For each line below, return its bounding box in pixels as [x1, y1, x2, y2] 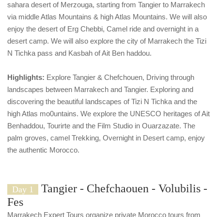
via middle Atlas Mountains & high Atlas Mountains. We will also [7, 12, 207, 21]
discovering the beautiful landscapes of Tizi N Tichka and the [7, 97, 197, 106]
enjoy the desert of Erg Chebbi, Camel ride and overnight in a [7, 24, 199, 33]
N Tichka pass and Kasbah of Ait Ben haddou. [7, 48, 152, 57]
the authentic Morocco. [7, 145, 79, 154]
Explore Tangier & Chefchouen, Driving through [45, 73, 194, 81]
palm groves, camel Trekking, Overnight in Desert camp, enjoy [7, 133, 205, 142]
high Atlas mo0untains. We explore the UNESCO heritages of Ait [7, 109, 210, 118]
